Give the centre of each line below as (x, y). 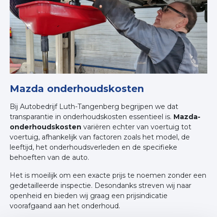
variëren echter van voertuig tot (136, 127)
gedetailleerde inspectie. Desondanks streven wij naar (101, 186)
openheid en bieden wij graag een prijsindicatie (89, 196)
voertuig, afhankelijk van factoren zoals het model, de (100, 137)
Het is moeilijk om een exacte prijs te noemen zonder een (108, 176)
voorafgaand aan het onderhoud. (65, 206)
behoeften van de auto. (49, 158)
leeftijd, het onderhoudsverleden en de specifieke (93, 147)
